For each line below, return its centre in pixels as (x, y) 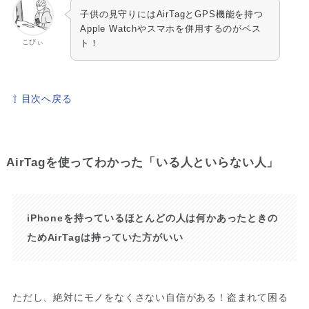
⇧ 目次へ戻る (42, 99)
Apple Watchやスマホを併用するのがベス (171, 29)
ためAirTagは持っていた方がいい (105, 238)
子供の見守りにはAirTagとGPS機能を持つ (172, 14)
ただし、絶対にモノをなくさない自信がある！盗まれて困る (150, 297)
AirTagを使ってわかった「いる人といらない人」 (142, 163)
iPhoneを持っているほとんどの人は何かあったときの (152, 218)
